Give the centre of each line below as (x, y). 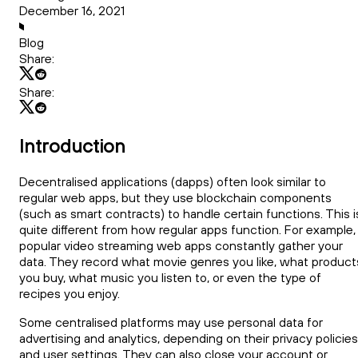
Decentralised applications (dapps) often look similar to (173, 181)
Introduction (72, 145)
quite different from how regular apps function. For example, (187, 229)
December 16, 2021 (72, 10)
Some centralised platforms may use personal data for (171, 322)
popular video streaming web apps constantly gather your (181, 245)
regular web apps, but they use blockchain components (175, 197)
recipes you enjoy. (70, 293)
